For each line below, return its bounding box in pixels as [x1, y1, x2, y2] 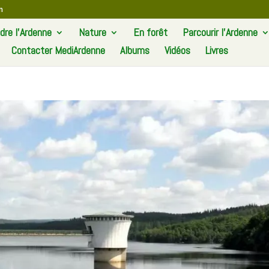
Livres [205, 43, 228, 57]
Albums [119, 43, 150, 57]
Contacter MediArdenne [11, 43, 105, 57]
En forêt [133, 25, 168, 39]
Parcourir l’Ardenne [182, 25, 258, 39]
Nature [78, 25, 106, 39]
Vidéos [164, 43, 190, 57]
